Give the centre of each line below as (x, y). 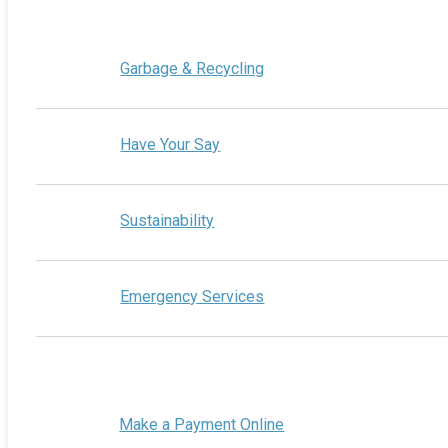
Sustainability (167, 220)
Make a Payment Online (202, 424)
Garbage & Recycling (192, 68)
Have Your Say (170, 144)
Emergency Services (192, 296)
